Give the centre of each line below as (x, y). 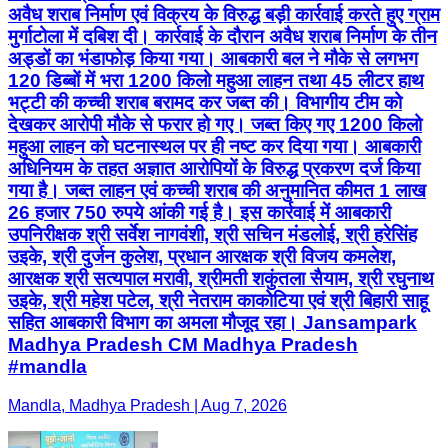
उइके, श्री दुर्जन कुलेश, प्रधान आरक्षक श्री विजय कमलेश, (202, 257)
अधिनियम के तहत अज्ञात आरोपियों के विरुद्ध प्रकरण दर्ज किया (214, 169)
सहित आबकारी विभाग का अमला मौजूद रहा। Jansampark (212, 323)
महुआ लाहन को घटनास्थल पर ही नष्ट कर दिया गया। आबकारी (214, 147)
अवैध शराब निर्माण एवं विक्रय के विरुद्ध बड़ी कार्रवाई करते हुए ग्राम (224, 15)
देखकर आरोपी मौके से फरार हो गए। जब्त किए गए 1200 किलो (215, 125)
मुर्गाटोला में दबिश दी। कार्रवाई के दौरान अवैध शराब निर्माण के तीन (222, 37)
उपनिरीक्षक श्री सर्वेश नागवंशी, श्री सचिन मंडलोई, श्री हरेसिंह (212, 235)
